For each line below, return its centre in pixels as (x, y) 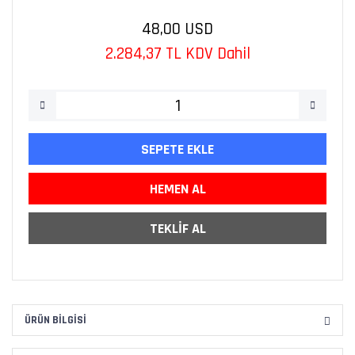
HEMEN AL (177, 189)
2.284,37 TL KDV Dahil (177, 53)
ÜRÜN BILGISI (55, 320)
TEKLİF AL (177, 228)
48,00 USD (177, 29)
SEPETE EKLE (177, 149)
